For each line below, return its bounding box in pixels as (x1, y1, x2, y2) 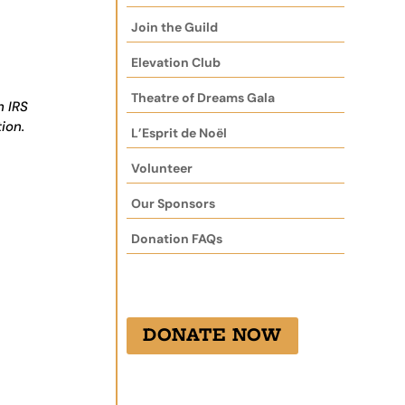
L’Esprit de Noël (131, 124, 228, 141)
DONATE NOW (143, 325, 283, 346)
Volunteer (131, 159, 193, 176)
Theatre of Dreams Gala (131, 89, 276, 106)
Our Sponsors (131, 194, 216, 212)
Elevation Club (131, 53, 221, 71)
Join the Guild (131, 18, 219, 35)
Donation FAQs (131, 230, 223, 247)
